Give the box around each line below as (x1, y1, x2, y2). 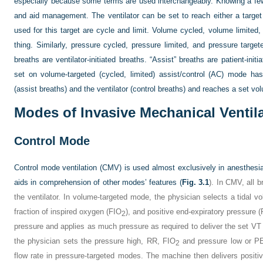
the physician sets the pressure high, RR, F (14, 237, 167, 245)
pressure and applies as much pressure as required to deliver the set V (14, 222, 257, 231)
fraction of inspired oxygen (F (14, 207, 113, 216)
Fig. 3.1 (181, 178, 210, 187)
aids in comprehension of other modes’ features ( (14, 178, 182, 187)
